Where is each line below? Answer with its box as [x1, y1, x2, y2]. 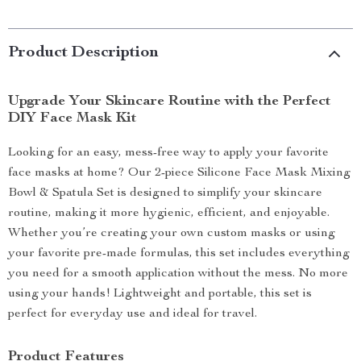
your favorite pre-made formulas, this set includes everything [8, 247, 350, 260]
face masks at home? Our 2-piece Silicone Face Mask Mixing [8, 167, 351, 180]
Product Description [8, 45, 159, 61]
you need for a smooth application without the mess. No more [8, 268, 348, 280]
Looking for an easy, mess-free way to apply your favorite [8, 147, 329, 160]
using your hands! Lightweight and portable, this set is [8, 288, 312, 301]
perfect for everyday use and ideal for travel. [8, 308, 257, 321]
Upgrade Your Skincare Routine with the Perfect [8, 94, 331, 109]
